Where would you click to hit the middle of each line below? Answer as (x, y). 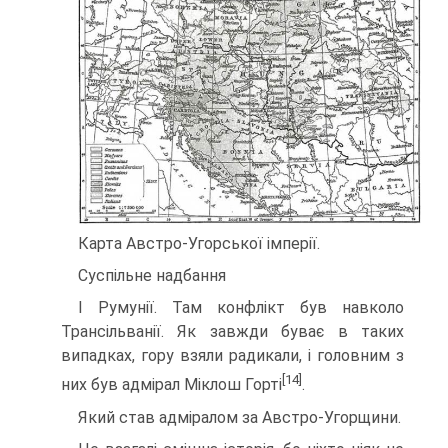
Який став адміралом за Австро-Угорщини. (239, 417)
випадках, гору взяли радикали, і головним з (232, 356)
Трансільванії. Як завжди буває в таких (232, 332)
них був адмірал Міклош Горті (171, 385)
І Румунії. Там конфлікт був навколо (241, 308)
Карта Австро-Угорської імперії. (199, 244)
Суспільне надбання (152, 276)
